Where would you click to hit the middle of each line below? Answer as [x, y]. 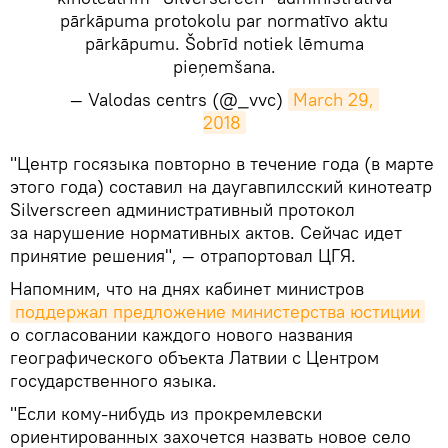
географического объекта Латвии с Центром [194, 358]
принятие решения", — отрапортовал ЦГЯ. [183, 256]
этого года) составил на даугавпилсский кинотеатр [221, 187]
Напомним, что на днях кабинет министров [187, 289]
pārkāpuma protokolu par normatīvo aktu [224, 21]
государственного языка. [113, 381]
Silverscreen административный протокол [182, 210]
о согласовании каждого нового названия [181, 335]
